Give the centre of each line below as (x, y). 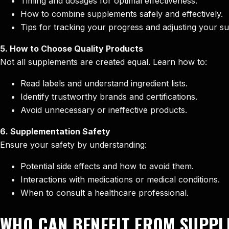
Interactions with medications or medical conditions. (120, 180)
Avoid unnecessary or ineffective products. (104, 110)
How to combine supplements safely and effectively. (122, 14)
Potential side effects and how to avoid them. (107, 166)
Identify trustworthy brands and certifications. (109, 97)
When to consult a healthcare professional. (105, 193)
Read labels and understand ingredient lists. (104, 84)
